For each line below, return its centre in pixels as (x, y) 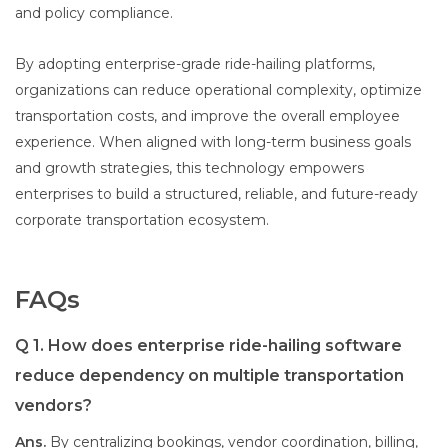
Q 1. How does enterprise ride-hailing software (208, 346)
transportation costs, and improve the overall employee (207, 116)
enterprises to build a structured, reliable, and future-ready (216, 194)
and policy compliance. (94, 13)
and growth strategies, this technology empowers (189, 168)
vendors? (53, 406)
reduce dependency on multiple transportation (209, 376)
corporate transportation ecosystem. (142, 220)
